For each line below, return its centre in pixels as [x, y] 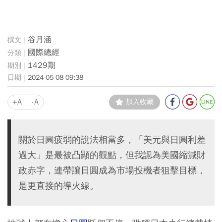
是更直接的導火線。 [58, 185]
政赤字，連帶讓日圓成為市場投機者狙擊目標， [112, 170]
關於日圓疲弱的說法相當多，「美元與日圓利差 [112, 139]
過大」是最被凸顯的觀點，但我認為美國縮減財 [112, 155]
